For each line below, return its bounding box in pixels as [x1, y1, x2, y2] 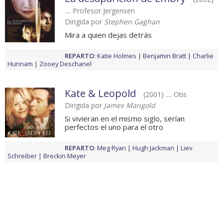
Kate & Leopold [65, 87, 136, 101]
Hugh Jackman [132, 143, 174, 153]
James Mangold [104, 101, 155, 111]
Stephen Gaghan [104, 17, 160, 27]
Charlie [193, 51, 214, 61]
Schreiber [7, 151, 37, 161]
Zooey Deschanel [39, 59, 92, 69]
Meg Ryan [97, 143, 126, 153]
